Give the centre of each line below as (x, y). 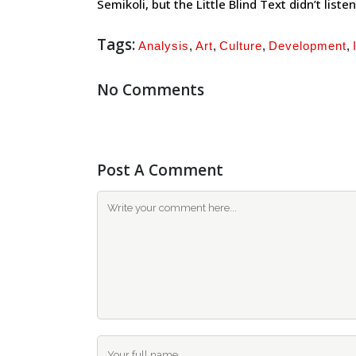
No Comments (151, 90)
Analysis (164, 46)
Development (308, 46)
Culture (241, 46)
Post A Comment (160, 170)
